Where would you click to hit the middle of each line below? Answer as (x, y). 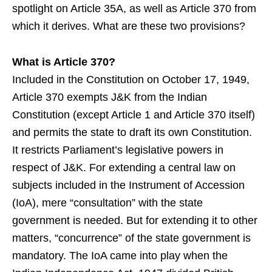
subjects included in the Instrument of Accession (128, 185)
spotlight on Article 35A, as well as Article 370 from (134, 8)
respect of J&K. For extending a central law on (124, 167)
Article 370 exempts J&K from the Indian (110, 97)
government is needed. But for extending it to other (135, 220)
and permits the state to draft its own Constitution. (132, 132)
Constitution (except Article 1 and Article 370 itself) (134, 114)
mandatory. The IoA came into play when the (120, 255)
